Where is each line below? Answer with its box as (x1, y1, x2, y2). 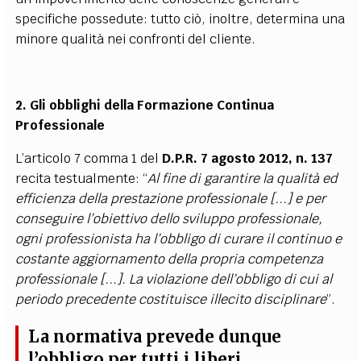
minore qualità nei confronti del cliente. (15, 31, 256, 48)
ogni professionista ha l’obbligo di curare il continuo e (15, 230, 342, 247)
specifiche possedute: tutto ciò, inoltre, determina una (15, 10, 346, 27)
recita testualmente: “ (15, 170, 148, 187)
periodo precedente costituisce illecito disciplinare (15, 291, 327, 308)
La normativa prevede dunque (28, 326, 282, 348)
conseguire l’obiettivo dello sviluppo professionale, (15, 210, 323, 227)
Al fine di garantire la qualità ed (147, 170, 338, 187)
